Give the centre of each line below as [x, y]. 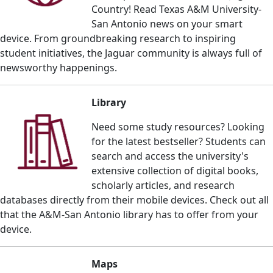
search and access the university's [170, 156]
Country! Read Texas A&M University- [176, 9]
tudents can [239, 141]
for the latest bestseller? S [151, 141]
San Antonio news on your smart [167, 23]
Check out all [239, 200]
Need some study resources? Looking [178, 126]
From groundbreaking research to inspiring [135, 38]
